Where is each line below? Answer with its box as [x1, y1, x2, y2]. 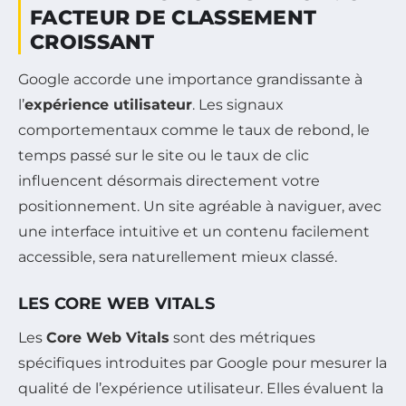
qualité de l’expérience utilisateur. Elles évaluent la [18, 380, 383, 398]
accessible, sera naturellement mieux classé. [18, 248, 337, 266]
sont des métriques [169, 329, 315, 347]
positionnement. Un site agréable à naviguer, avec [18, 198, 382, 216]
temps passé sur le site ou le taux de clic [18, 147, 309, 165]
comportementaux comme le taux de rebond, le [18, 121, 370, 140]
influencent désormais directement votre [18, 172, 320, 190]
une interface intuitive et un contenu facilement [18, 223, 370, 241]
